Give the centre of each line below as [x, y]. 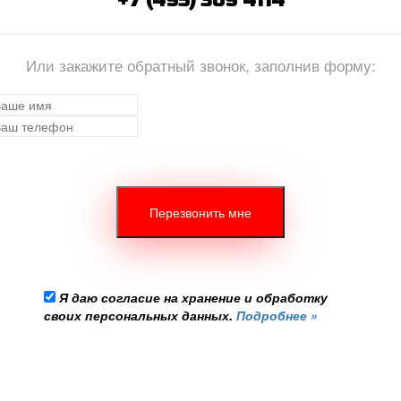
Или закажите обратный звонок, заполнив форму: [200, 65]
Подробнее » [277, 315]
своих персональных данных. [140, 315]
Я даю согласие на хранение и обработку [193, 297]
